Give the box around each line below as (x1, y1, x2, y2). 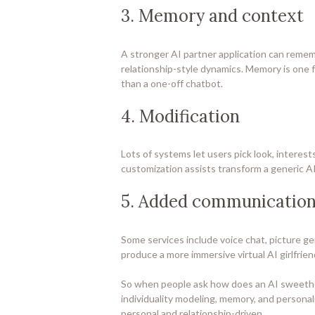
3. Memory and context (121, 5, 304, 27)
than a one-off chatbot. (121, 77, 223, 89)
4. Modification (121, 105, 240, 127)
